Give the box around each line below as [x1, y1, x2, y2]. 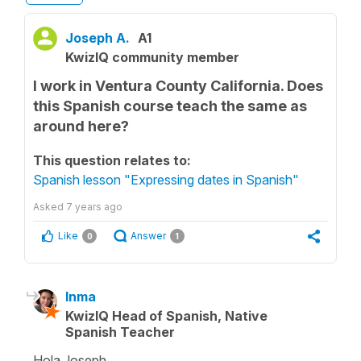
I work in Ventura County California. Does [33, 77, 323, 94]
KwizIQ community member [65, 49, 239, 65]
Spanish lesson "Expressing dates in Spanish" [33, 172, 299, 188]
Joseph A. [65, 30, 130, 46]
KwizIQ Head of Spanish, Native [65, 308, 268, 324]
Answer [131, 230, 166, 242]
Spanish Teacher [65, 324, 175, 340]
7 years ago [66, 201, 122, 213]
